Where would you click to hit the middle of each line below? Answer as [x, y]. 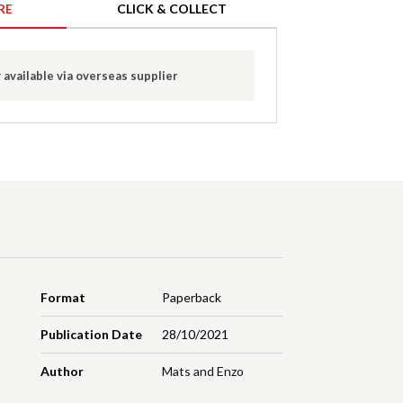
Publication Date [92, 335]
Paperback [191, 298]
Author [63, 372]
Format [63, 298]
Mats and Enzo [202, 372]
